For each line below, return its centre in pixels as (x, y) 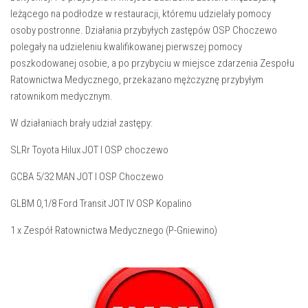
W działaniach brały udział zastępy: (81, 123)
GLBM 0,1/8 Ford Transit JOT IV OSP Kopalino (101, 203)
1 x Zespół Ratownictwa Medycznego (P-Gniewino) (114, 230)
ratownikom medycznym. (62, 96)
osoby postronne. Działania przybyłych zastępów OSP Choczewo (144, 30)
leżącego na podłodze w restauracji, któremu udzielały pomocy (141, 14)
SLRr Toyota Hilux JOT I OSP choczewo (89, 150)
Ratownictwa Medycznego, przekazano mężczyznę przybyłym (137, 80)
